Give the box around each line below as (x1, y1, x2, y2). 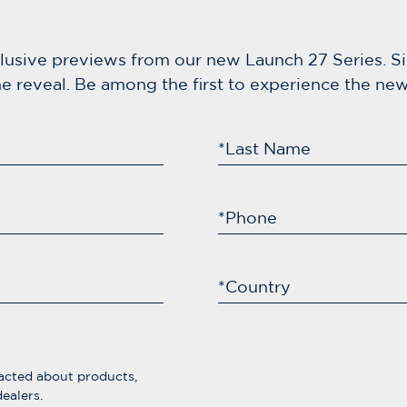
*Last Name (218, 139, 311, 158)
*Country (218, 277, 291, 296)
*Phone (218, 208, 277, 227)
